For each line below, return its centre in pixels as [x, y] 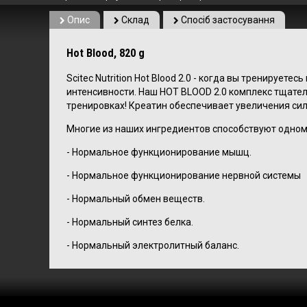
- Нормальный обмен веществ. [136, 198]
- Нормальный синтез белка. [130, 222]
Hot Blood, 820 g [106, 53]
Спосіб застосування [227, 20]
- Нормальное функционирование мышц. [159, 152]
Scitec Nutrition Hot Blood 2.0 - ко [138, 78]
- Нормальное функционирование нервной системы [184, 175]
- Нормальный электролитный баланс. [153, 245]
